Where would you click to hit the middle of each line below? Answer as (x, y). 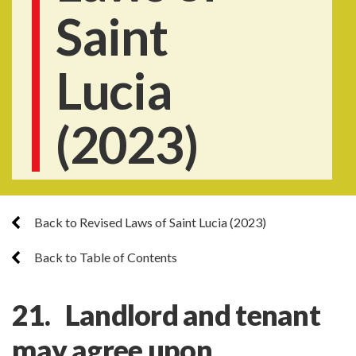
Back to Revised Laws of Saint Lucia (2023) (149, 222)
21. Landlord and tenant (166, 315)
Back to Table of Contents (104, 257)
